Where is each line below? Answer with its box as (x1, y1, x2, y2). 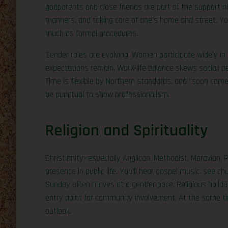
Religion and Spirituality (45, 120, 208, 141)
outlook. (45, 206, 71, 217)
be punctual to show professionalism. (45, 89, 169, 100)
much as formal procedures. (45, 28, 138, 39)
